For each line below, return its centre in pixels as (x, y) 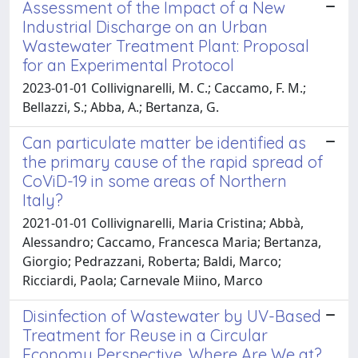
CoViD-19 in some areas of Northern (155, 181)
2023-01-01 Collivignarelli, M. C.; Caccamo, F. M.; (164, 88)
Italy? (43, 200)
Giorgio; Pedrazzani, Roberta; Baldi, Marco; (152, 261)
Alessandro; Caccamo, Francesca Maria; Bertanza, (172, 242)
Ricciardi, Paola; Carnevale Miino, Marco (143, 280)
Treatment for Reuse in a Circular (145, 335)
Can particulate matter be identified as (164, 142)
